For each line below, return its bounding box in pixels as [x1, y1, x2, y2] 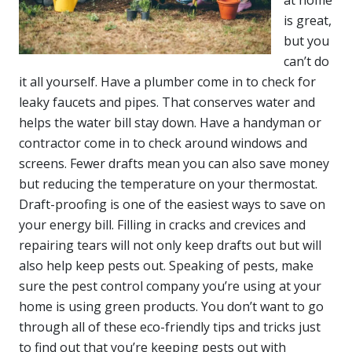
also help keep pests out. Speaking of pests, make [19, 256, 313, 274]
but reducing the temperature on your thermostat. [19, 174, 317, 192]
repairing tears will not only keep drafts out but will [19, 236, 321, 254]
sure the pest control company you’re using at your [19, 277, 321, 295]
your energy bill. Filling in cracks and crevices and [19, 215, 306, 233]
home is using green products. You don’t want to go [19, 297, 324, 315]
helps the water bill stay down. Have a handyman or [19, 113, 321, 131]
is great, [284, 11, 332, 29]
